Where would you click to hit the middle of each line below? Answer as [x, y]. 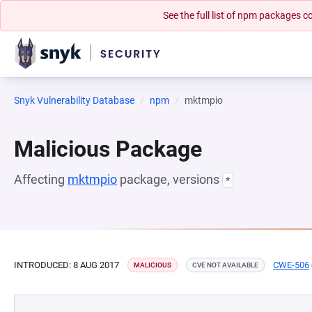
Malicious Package [108, 149]
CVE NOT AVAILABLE [225, 265]
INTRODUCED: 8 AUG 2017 [67, 265]
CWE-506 [291, 265]
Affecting [41, 179]
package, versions [170, 179]
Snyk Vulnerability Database [74, 100]
